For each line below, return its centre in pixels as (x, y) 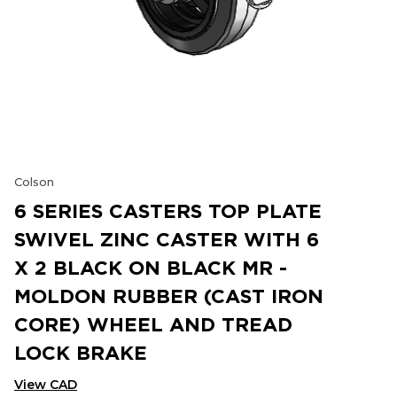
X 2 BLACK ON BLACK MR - (151, 267)
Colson (34, 182)
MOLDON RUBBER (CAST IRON (169, 296)
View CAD (46, 385)
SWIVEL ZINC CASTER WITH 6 (167, 239)
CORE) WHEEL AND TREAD (153, 324)
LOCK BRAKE (81, 352)
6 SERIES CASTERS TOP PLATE (168, 210)
